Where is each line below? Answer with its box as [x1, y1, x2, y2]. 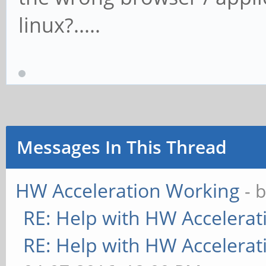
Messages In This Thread [16, 135, 227, 159]
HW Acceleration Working [15, 178, 240, 203]
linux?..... [18, 11, 100, 39]
